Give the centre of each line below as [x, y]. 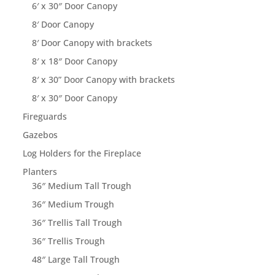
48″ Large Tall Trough [76, 260]
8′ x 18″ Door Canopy [75, 61]
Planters [40, 172]
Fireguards [45, 117]
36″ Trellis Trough [69, 241]
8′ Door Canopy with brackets [92, 43]
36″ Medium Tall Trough [82, 186]
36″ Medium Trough [73, 204]
